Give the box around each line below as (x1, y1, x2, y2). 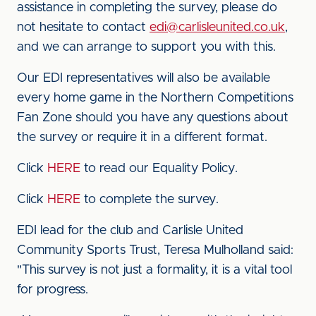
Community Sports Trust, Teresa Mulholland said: (17, 244, 293, 257)
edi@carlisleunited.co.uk (150, 21, 285, 34)
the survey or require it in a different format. (17, 131, 267, 144)
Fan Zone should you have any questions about (17, 111, 288, 124)
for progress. (17, 284, 88, 296)
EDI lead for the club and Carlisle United (17, 224, 243, 237)
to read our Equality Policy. (80, 162, 238, 175)
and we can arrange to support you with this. (17, 41, 279, 54)
